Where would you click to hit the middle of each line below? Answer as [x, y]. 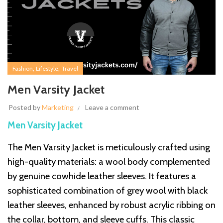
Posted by [25, 108]
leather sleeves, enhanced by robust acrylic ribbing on [111, 205]
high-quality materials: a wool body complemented [109, 162]
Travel [70, 69]
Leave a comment [112, 108]
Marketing [58, 108]
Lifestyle [47, 69]
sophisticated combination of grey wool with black [108, 191]
